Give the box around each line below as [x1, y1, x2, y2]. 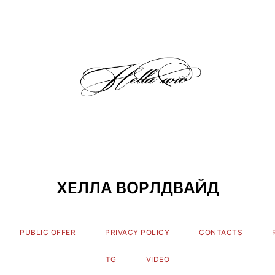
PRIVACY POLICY [105, 228, 170, 237]
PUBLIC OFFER [20, 228, 76, 237]
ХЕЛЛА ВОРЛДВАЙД [56, 178, 219, 197]
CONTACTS [199, 228, 243, 237]
